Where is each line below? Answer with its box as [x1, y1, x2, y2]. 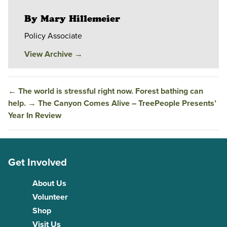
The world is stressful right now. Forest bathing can [18, 86, 203, 97]
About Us [32, 178, 66, 188]
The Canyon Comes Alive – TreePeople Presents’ [38, 98, 216, 109]
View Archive [24, 49, 74, 60]
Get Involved [8, 156, 67, 169]
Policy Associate [24, 31, 82, 42]
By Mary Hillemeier [24, 13, 120, 25]
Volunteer [32, 192, 68, 202]
